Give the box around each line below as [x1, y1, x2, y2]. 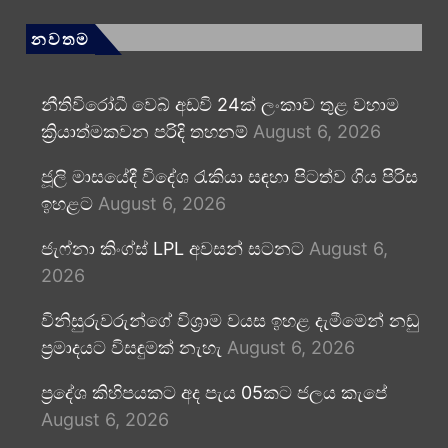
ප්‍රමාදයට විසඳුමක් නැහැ [40, 337, 222, 358]
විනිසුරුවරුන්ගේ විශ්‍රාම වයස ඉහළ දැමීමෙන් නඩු [40, 310, 419, 331]
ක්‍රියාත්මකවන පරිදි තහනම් [40, 121, 248, 142]
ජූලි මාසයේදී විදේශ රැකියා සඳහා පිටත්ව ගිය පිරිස [40, 166, 418, 187]
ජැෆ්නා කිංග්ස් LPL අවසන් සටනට [40, 238, 304, 259]
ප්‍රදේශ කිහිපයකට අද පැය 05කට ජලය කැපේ [40, 382, 387, 403]
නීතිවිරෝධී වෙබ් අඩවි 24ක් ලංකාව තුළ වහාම [40, 94, 399, 115]
